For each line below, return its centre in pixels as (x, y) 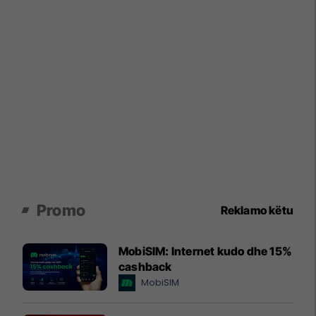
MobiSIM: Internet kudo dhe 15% (205, 251)
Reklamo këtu (257, 210)
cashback (145, 266)
